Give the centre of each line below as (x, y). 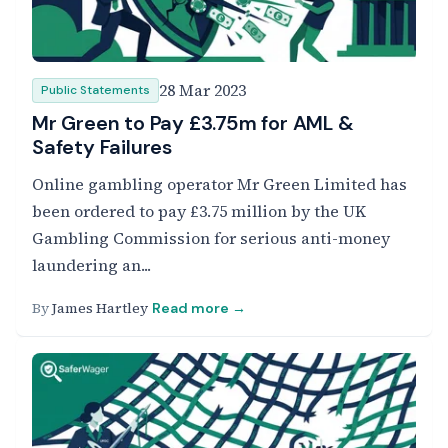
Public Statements (95, 90)
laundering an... (91, 265)
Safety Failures (102, 147)
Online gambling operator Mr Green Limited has (219, 184)
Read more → (199, 308)
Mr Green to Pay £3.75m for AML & (193, 123)
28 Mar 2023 (202, 90)
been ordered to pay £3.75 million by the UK (199, 211)
